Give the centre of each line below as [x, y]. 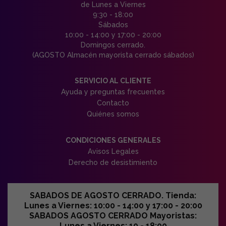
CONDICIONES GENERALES [113, 140]
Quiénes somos [113, 114]
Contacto [113, 103]
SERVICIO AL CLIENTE [113, 80]
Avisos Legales [113, 151]
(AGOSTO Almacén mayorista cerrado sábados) [113, 55]
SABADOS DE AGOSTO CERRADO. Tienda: [113, 195]
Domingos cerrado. [113, 45]
